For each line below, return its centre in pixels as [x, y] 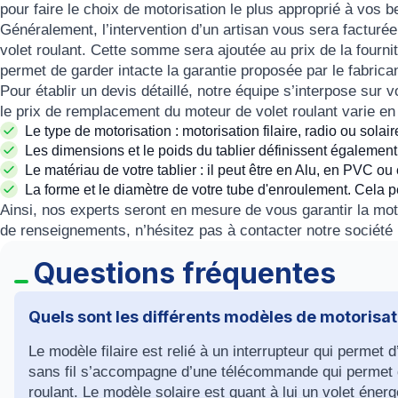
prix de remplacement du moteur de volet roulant [177, 111]
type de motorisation [108, 131]
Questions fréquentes [185, 273]
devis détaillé [145, 91]
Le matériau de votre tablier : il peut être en [160, 170]
